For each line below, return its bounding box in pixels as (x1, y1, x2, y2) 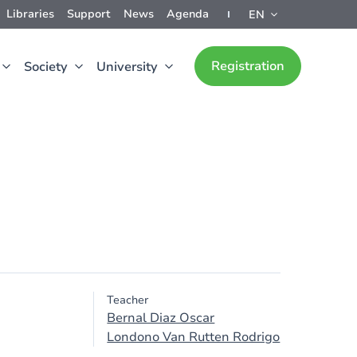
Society (24, 58, 68, 76)
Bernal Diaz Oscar (107, 309, 215, 327)
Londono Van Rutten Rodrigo (107, 328, 280, 346)
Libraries (6, 6, 54, 22)
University (96, 58, 158, 76)
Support (67, 6, 111, 22)
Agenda (167, 6, 209, 22)
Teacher (107, 292, 149, 308)
